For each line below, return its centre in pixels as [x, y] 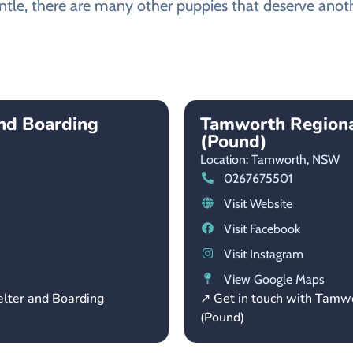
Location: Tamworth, [255, 159]
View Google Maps [274, 279]
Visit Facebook [262, 229]
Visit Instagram [263, 254]
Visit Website [258, 203]
